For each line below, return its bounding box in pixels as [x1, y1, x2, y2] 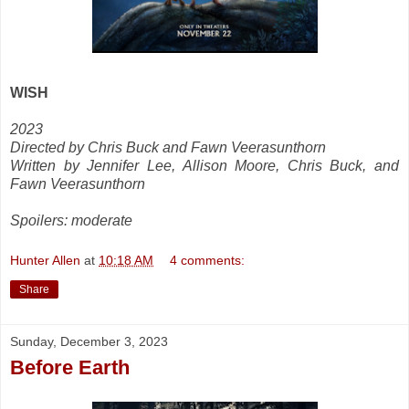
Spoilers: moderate [10, 212, 132, 228]
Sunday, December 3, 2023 [10, 333, 168, 349]
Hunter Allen [10, 252, 80, 267]
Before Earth [10, 355, 130, 379]
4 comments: [170, 252, 246, 267]
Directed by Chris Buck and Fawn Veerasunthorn [10, 139, 326, 155]
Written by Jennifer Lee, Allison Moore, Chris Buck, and [10, 157, 399, 173]
